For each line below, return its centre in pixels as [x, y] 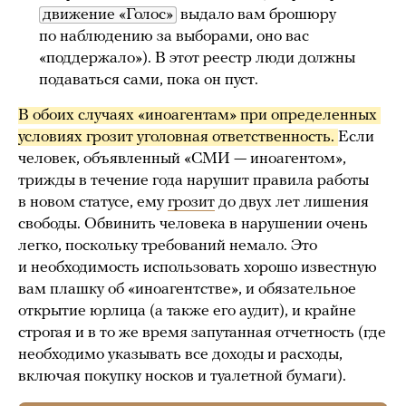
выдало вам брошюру [256, 15]
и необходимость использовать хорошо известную [198, 268]
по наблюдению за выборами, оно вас [174, 37]
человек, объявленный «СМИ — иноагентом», [182, 159]
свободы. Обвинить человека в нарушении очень [193, 225]
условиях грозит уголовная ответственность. [178, 138]
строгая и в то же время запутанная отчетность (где [202, 333]
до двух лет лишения [292, 203]
